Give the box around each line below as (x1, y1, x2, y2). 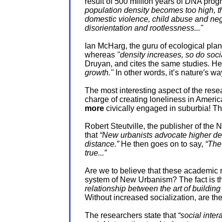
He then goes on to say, (121, 140, 205, 149)
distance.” (85, 140, 121, 149)
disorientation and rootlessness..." (85, 24, 203, 33)
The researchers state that (85, 211, 178, 220)
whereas (85, 51, 117, 59)
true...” (85, 149, 107, 158)
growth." (85, 68, 115, 77)
